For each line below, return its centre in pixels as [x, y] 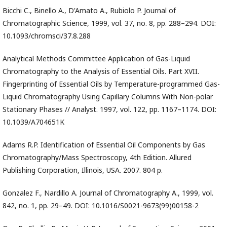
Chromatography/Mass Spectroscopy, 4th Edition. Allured [97, 158]
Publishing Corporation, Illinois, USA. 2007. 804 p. [83, 170]
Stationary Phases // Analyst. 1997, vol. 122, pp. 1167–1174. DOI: [109, 109]
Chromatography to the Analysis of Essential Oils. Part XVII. [101, 71]
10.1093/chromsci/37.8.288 [47, 36]
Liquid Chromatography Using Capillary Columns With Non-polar [108, 97]
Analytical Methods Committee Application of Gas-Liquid [96, 59]
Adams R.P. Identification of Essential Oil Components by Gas [104, 145]
